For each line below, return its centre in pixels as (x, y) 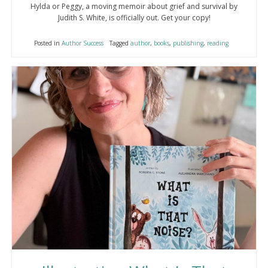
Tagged (120, 43)
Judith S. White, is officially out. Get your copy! (134, 17)
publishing (188, 43)
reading (217, 43)
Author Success (82, 43)
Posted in (48, 43)
